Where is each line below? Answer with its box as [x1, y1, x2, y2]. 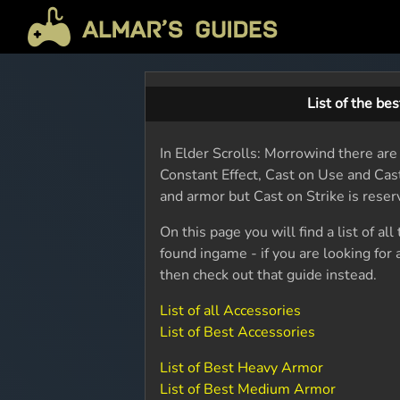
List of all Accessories [160, 301, 302, 321]
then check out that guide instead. [160, 265, 378, 285]
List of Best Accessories [160, 322, 316, 342]
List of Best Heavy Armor [160, 358, 324, 378]
